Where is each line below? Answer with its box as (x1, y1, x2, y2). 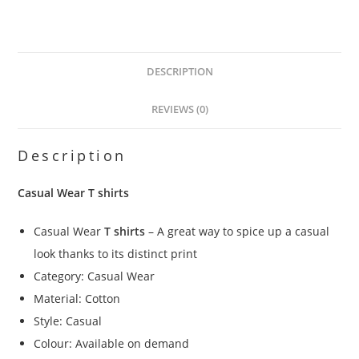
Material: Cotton (34, 290, 121, 306)
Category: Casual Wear (34, 268, 155, 284)
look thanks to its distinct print (34, 245, 198, 261)
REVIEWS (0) (151, 102, 208, 116)
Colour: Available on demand (34, 335, 190, 351)
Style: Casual (34, 313, 103, 329)
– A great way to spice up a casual (145, 223, 330, 239)
